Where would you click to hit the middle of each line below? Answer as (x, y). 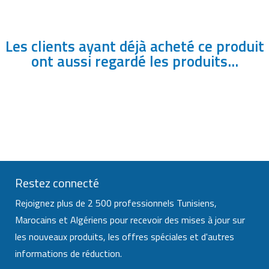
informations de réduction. (68, 254)
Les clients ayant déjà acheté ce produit (134, 46)
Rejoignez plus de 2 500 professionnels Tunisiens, (116, 203)
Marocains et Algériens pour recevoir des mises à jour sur (130, 220)
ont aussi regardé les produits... (134, 61)
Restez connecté (57, 183)
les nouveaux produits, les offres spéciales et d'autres (125, 237)
